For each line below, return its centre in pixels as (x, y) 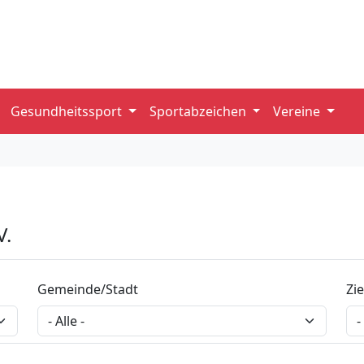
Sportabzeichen (199, 111)
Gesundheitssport (68, 111)
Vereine (299, 111)
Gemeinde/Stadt (88, 289)
